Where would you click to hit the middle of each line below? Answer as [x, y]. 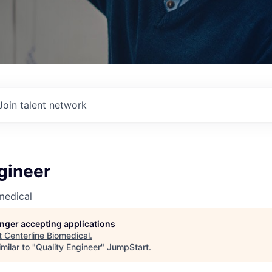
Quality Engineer [68, 247]
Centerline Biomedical [47, 235]
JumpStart [128, 247]
